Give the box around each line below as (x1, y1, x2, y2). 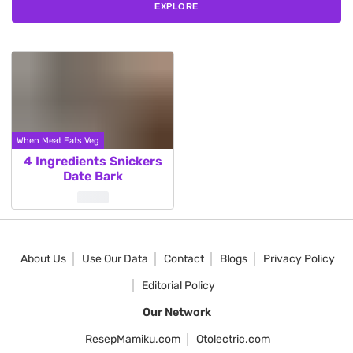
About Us (20, 252, 66, 266)
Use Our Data (81, 252, 148, 266)
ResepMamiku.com (84, 333, 180, 346)
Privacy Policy (262, 252, 335, 266)
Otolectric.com (195, 333, 270, 346)
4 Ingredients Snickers (23, 154, 162, 169)
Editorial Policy (141, 279, 215, 292)
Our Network (142, 306, 211, 319)
